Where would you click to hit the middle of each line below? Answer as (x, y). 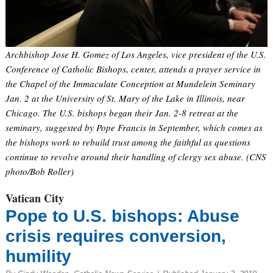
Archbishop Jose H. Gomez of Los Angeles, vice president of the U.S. (136, 55)
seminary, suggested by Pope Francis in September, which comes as (134, 128)
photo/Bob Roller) (39, 172)
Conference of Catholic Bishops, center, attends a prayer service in (133, 69)
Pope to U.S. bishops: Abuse (122, 216)
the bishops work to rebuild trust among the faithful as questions (128, 142)
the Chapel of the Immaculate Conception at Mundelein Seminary (130, 84)
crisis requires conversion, (115, 236)
